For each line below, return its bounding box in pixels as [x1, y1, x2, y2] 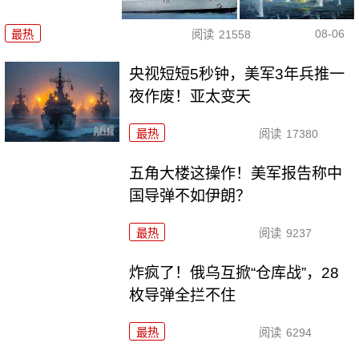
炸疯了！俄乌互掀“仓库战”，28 [129, 264, 340, 281]
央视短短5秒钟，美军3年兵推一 [129, 66, 345, 83]
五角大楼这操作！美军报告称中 [129, 164, 343, 182]
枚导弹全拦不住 [129, 286, 236, 304]
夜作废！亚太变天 [129, 88, 252, 106]
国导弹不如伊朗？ [129, 187, 252, 204]
